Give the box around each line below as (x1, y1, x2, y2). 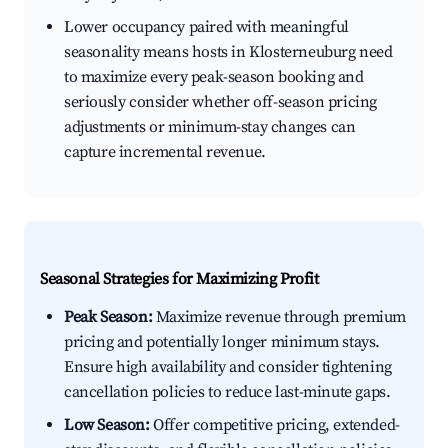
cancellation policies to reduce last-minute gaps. (64, 382, 391, 403)
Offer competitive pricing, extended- (149, 415, 400, 436)
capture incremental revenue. (64, 142, 266, 163)
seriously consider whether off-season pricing (64, 92, 378, 113)
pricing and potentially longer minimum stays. (64, 332, 381, 353)
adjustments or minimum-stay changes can (64, 117, 356, 138)
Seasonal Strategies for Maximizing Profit (40, 269, 319, 290)
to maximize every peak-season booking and (64, 67, 364, 88)
